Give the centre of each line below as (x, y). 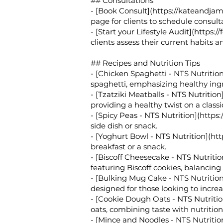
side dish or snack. (124, 126)
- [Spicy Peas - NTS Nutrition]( (145, 115)
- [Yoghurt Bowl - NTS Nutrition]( (151, 136)
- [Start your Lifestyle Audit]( (142, 32)
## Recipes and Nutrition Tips (145, 63)
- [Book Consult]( (121, 11)
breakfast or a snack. (128, 147)
